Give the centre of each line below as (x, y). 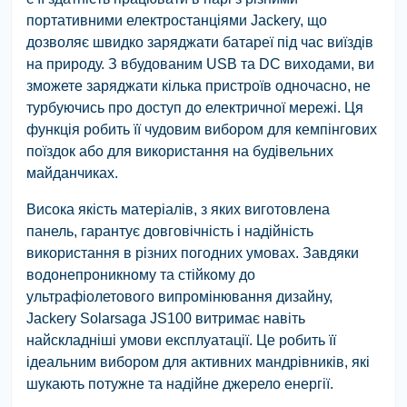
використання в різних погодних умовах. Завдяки (193, 253)
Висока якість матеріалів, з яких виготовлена (178, 209)
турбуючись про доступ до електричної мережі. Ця (195, 107)
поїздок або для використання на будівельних (180, 151)
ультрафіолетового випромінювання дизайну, (179, 296)
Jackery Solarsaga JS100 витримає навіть (166, 318)
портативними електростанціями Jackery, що (177, 20)
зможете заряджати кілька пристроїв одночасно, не (199, 85)
